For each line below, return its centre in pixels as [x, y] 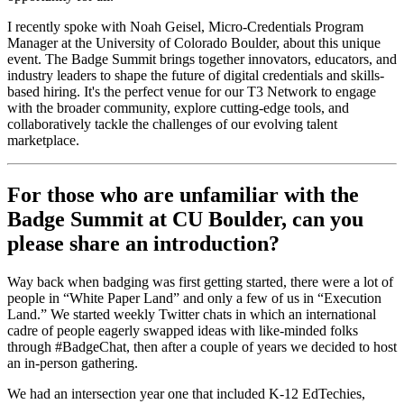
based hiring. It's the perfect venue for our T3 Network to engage [192, 92]
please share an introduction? [143, 244]
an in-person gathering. [73, 363]
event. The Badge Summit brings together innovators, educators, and [202, 60]
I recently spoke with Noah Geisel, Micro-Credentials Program [185, 27]
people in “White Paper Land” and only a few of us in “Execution [194, 298]
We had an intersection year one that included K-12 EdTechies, [186, 394]
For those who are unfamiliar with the [183, 195]
